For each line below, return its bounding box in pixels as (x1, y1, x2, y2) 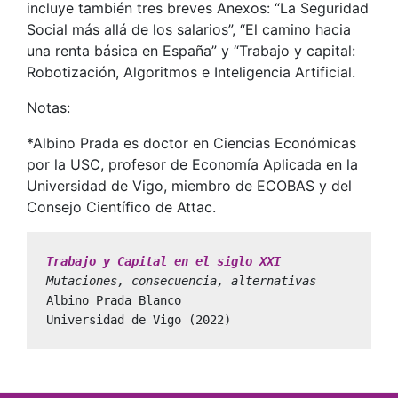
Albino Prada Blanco (46, 293, 182, 308)
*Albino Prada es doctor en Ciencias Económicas (27, 133, 356, 152)
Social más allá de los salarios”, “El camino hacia (27, 20, 351, 38)
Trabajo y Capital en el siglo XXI (46, 254, 282, 269)
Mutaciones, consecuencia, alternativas (46, 274, 317, 289)
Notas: (27, 98, 70, 116)
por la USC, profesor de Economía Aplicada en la (27, 155, 358, 173)
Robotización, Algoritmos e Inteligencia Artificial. (27, 62, 355, 81)
